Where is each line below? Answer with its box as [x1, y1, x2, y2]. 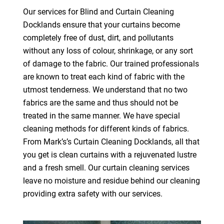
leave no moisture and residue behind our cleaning [22, 175, 200, 185]
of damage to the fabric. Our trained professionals [22, 58, 199, 68]
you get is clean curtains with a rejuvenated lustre [22, 149, 196, 159]
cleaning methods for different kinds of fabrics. [22, 123, 189, 133]
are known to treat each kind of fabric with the [22, 71, 184, 81]
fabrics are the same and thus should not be [22, 97, 178, 107]
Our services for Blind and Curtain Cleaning [22, 6, 174, 16]
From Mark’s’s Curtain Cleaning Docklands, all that [22, 136, 199, 146]
